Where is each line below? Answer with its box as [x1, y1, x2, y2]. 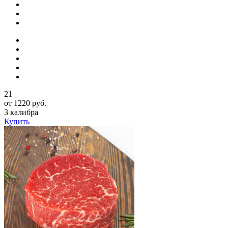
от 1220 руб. [4, 98, 46, 107]
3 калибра [4, 107, 38, 117]
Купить [4, 117, 30, 126]
